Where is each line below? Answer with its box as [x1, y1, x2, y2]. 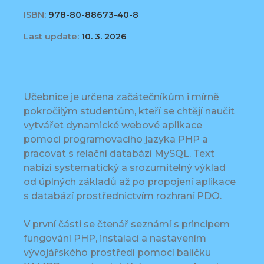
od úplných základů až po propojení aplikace [24, 176, 236, 188]
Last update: [24, 31, 79, 42]
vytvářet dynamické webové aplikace [24, 120, 202, 131]
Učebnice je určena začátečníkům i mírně [24, 91, 219, 103]
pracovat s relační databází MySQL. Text [24, 148, 214, 160]
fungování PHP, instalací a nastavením [24, 233, 206, 245]
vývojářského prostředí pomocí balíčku [24, 247, 211, 259]
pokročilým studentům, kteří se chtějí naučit [24, 105, 235, 117]
